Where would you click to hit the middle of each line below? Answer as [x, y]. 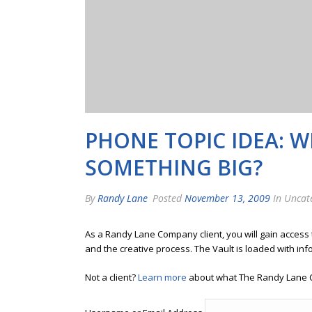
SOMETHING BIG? [174, 167]
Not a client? [111, 277]
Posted [167, 198]
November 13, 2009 [227, 198]
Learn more [162, 277]
